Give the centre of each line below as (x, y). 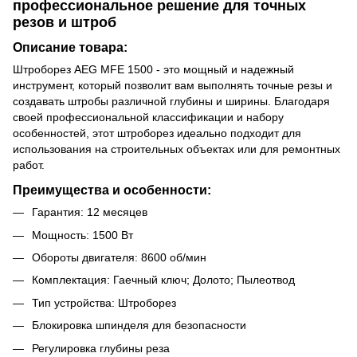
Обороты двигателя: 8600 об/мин (119, 257)
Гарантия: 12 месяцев (90, 212)
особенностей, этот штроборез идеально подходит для (157, 133)
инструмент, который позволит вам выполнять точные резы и (173, 86)
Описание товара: (70, 47)
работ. (29, 165)
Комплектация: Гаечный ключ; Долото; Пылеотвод (163, 280)
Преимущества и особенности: (112, 190)
